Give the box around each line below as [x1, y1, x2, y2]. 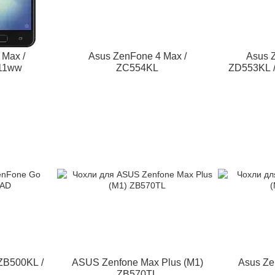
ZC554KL [116, 63, 159, 73]
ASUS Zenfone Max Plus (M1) [71, 257, 203, 268]
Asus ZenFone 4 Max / [88, 51, 187, 61]
